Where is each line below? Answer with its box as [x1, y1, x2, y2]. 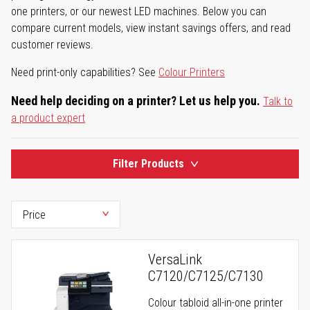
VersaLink [148, 251, 202, 268]
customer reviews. [11, 38, 93, 52]
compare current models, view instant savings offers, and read [11, 21, 291, 35]
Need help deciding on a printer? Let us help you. [11, 93, 260, 109]
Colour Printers [158, 66, 225, 80]
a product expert [11, 111, 85, 125]
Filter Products [112, 157, 184, 171]
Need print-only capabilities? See [11, 66, 158, 80]
